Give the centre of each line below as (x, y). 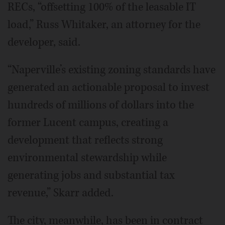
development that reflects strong (85, 140)
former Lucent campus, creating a (88, 122)
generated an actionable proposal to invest (108, 87)
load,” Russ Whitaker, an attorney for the (104, 24)
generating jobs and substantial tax (91, 175)
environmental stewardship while (87, 157)
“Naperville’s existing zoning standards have (111, 70)
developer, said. (44, 42)
